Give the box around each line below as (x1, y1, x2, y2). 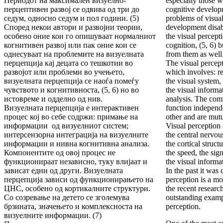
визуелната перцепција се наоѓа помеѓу (4, 77, 139, 86)
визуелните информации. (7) (4, 211, 102, 220)
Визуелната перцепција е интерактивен (4, 104, 139, 112)
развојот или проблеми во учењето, (4, 68, 124, 77)
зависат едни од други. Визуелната (4, 166, 123, 175)
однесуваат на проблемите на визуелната (4, 50, 144, 59)
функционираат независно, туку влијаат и (4, 157, 147, 166)
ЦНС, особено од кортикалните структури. (4, 184, 150, 193)
